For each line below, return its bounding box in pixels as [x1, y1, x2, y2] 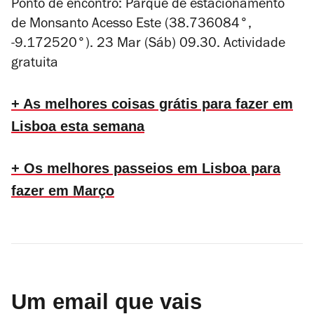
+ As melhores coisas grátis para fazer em [11, 96, 293, 111]
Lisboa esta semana [11, 118, 144, 134]
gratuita [11, 57, 58, 71]
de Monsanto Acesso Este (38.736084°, [11, 18, 252, 32]
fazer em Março [11, 183, 114, 198]
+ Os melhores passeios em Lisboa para [11, 161, 280, 176]
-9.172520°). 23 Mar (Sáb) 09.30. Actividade [11, 38, 285, 52]
